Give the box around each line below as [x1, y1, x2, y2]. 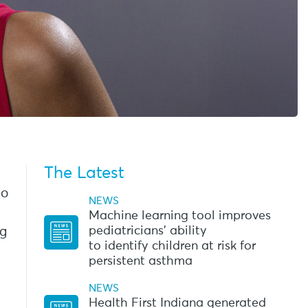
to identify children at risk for [88, 239, 256, 252]
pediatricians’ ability [88, 224, 207, 237]
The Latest [43, 164, 124, 181]
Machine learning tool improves [88, 209, 271, 222]
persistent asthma [88, 254, 196, 267]
